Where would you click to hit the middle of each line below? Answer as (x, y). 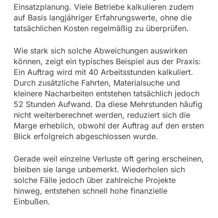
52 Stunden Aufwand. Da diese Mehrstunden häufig (108, 104)
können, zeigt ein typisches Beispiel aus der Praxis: (107, 61)
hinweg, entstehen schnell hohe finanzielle (90, 191)
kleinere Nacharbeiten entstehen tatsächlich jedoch (106, 93)
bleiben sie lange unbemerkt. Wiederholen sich (99, 169)
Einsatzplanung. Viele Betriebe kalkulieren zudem (103, 7)
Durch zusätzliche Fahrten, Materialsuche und (97, 82)
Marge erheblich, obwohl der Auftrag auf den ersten (109, 125)
